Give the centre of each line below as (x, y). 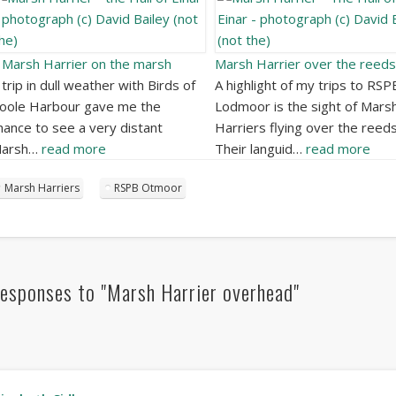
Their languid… (260, 149)
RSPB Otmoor (148, 188)
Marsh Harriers (42, 188)
